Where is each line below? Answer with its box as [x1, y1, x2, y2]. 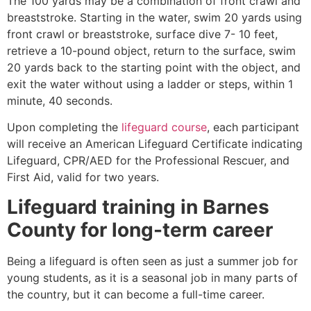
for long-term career [76, 217, 273, 242]
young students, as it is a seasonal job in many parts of [7, 270, 298, 285]
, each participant [207, 120, 299, 135]
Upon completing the [7, 120, 121, 135]
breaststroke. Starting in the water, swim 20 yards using [7, 10, 302, 24]
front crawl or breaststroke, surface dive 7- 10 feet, [7, 26, 278, 41]
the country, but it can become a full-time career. [7, 287, 264, 301]
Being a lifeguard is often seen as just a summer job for [7, 253, 298, 268]
